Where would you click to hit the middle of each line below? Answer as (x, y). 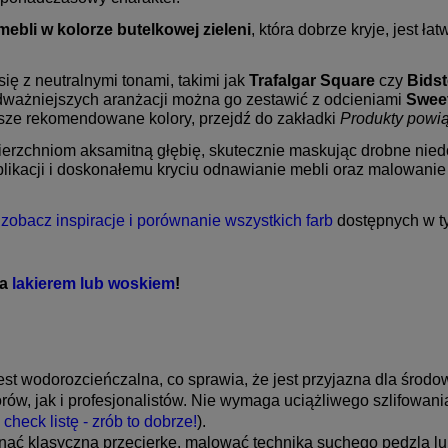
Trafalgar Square (312, 80)
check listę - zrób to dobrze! (100, 421)
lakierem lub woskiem (93, 283)
